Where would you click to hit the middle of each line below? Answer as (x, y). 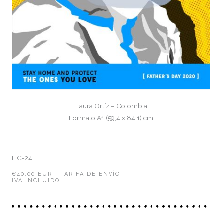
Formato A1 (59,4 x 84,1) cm (111, 118)
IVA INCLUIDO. (37, 180)
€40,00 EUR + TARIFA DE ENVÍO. (67, 174)
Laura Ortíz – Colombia (111, 106)
